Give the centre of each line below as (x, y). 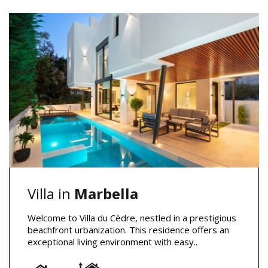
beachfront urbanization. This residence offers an (128, 229)
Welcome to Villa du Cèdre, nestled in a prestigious (132, 217)
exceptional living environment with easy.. (112, 241)
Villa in (51, 193)
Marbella (106, 193)
